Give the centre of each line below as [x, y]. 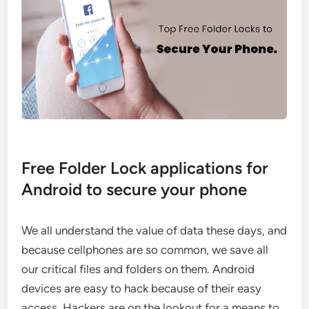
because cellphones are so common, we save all [145, 250]
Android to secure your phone [134, 189]
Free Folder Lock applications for [145, 168]
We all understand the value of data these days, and [154, 230]
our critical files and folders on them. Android [138, 269]
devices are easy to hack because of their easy [142, 288]
